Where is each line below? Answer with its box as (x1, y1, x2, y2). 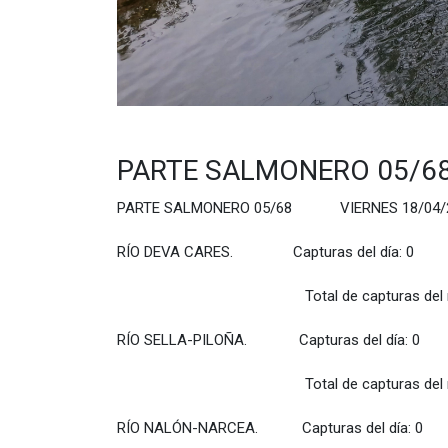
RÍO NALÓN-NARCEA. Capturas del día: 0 (117, 419, 423, 438)
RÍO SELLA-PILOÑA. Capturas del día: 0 (117, 331, 420, 350)
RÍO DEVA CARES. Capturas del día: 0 (117, 243, 414, 262)
